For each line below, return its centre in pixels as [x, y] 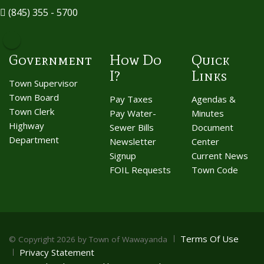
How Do [136, 60]
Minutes [207, 113]
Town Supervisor [43, 83]
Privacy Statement [57, 252]
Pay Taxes [131, 99]
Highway [27, 125]
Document [212, 127]
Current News [220, 155]
